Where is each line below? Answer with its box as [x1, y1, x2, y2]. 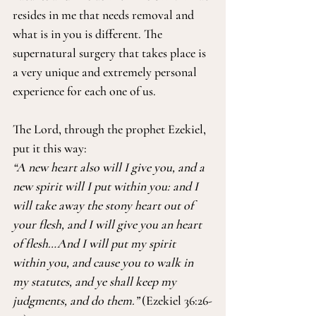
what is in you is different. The [13, 26, 165, 42]
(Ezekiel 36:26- [139, 293, 212, 308]
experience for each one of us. [13, 83, 156, 99]
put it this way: [13, 140, 87, 156]
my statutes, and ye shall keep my [13, 274, 179, 289]
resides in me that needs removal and [13, 7, 197, 23]
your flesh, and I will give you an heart [13, 217, 205, 232]
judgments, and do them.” [13, 293, 139, 308]
